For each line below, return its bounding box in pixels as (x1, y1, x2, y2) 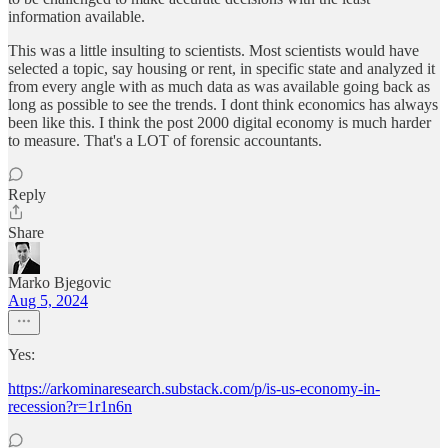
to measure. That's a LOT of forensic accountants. (8, 132, 322, 150)
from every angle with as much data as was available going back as (8, 78, 430, 96)
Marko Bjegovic (8, 274, 111, 292)
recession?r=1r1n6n (8, 398, 132, 416)
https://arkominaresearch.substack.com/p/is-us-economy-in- (8, 380, 380, 398)
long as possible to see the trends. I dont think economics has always (8, 96, 438, 114)
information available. (8, 8, 145, 26)
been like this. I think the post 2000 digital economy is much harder (8, 114, 431, 132)
